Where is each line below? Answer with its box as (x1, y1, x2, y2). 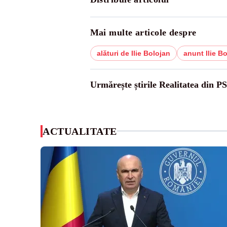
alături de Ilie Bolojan (96, 49, 170, 57)
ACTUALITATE (43, 125, 117, 137)
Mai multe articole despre (90, 27, 197, 37)
